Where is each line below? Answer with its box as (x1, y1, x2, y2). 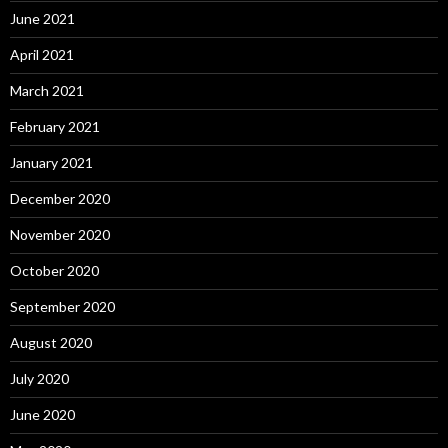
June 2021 (10, 10, 75, 28)
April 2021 (10, 46, 74, 64)
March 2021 (10, 82, 84, 100)
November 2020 (10, 226, 110, 244)
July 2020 (10, 370, 69, 388)
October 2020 (10, 262, 99, 280)
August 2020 (10, 334, 92, 352)
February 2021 (10, 118, 100, 136)
